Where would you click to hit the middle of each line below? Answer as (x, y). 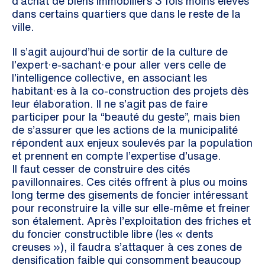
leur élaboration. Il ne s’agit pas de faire (110, 104)
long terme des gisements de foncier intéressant (130, 195)
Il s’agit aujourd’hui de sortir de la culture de (120, 51)
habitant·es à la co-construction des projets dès (130, 91)
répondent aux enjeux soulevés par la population (132, 143)
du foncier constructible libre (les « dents (112, 234)
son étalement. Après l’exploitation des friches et (131, 221)
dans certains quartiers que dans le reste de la (126, 14)
